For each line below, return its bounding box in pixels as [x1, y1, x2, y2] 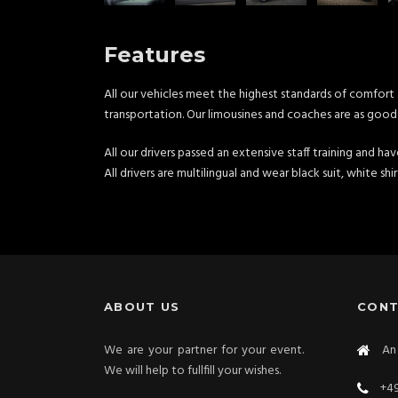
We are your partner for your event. [104, 340, 304, 361]
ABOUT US [104, 299, 180, 314]
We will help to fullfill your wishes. [104, 361, 281, 381]
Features [104, 42, 205, 68]
